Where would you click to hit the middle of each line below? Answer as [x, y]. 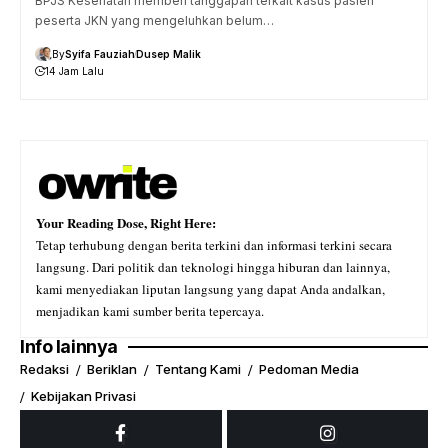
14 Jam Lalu [74, 70]
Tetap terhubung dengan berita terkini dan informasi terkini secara [214, 244]
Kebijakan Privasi [83, 396]
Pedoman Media [309, 369]
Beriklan [112, 369]
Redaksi [44, 369]
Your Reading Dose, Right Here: [126, 222]
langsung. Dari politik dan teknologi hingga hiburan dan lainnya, [213, 266]
